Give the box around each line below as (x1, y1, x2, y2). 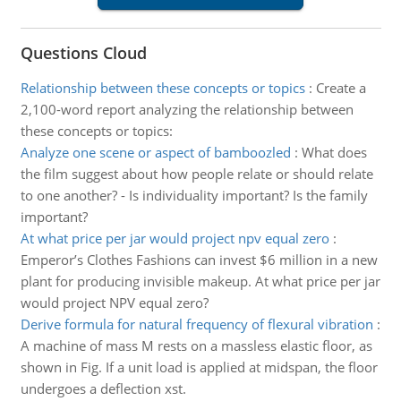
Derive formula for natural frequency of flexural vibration (20, 315, 373, 333)
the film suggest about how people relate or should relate (20, 165, 373, 183)
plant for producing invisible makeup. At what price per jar (20, 272, 380, 290)
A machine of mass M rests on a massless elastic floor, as (20, 337, 372, 354)
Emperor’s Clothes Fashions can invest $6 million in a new (20, 251, 378, 269)
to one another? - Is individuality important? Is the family (20, 186, 368, 204)
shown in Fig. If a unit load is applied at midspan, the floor (20, 358, 378, 376)
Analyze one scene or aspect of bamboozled (20, 143, 291, 161)
